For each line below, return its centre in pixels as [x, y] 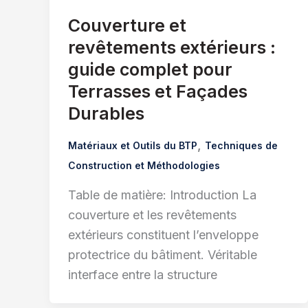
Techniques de [241, 146]
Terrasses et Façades [158, 92]
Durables [106, 114]
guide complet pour [150, 70]
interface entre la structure [143, 274]
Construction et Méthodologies [144, 166]
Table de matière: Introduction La [162, 195]
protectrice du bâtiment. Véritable [163, 254]
